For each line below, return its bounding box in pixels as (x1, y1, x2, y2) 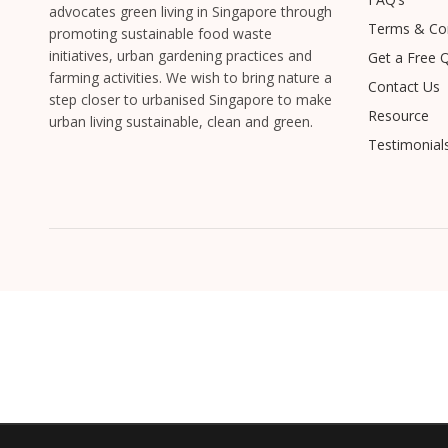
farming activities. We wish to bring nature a (48, 68, 332, 88)
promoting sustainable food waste (48, 24, 272, 44)
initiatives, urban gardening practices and (48, 46, 312, 66)
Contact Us (367, 77, 440, 97)
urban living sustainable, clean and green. (48, 112, 313, 132)
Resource (367, 106, 429, 126)
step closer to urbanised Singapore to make (48, 90, 332, 110)
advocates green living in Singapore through (48, 2, 332, 22)
